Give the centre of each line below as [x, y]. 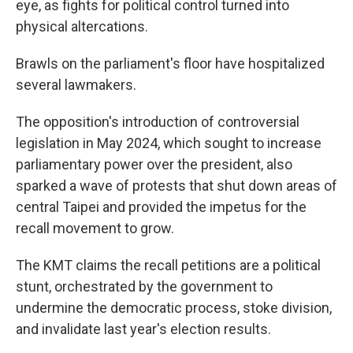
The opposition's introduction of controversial [158, 122]
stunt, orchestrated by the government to [144, 286]
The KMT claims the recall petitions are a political [168, 265]
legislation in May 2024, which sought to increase [169, 143]
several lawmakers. [76, 85]
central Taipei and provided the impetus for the [161, 207]
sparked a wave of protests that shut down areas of [176, 186]
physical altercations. [82, 26]
